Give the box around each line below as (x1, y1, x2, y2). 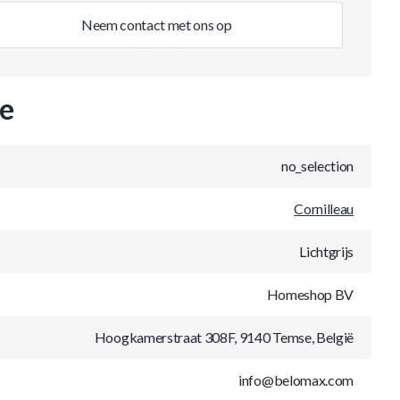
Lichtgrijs (299, 243, 354, 260)
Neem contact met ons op (80, 16, 232, 33)
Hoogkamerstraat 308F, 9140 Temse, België (94, 329, 354, 346)
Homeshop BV (266, 286, 354, 303)
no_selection (280, 157, 354, 174)
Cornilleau (294, 200, 354, 217)
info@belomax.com (238, 371, 354, 388)
